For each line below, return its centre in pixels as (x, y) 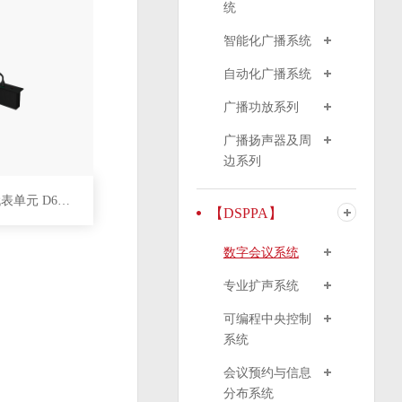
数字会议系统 (261, 253)
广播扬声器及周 (267, 140)
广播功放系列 (261, 107)
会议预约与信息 (267, 373)
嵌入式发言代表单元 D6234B (63, 200)
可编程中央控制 (267, 319)
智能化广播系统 (267, 41)
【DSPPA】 (245, 213)
